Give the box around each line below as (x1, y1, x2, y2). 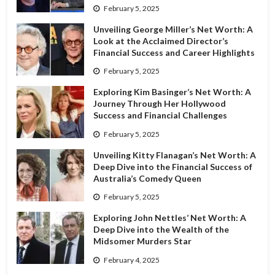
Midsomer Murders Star (93, 236, 192, 247)
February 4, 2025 (103, 255, 160, 265)
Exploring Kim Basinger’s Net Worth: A (93, 87, 251, 98)
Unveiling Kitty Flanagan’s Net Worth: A (93, 149, 256, 160)
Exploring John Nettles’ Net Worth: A (93, 212, 246, 223)
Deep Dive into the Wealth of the (93, 224, 229, 235)
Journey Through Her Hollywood (93, 98, 226, 109)
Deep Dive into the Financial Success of (93, 161, 252, 172)
